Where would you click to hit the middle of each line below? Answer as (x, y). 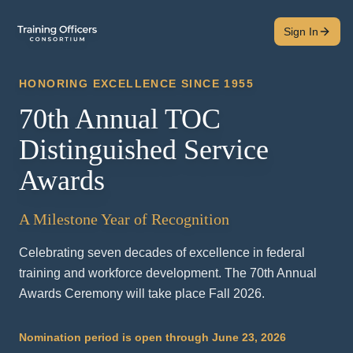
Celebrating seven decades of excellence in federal (162, 253)
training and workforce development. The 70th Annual (168, 273)
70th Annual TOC (120, 119)
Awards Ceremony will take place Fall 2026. (142, 294)
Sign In (301, 32)
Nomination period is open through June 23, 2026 (152, 337)
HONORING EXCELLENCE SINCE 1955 (136, 84)
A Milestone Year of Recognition (124, 219)
